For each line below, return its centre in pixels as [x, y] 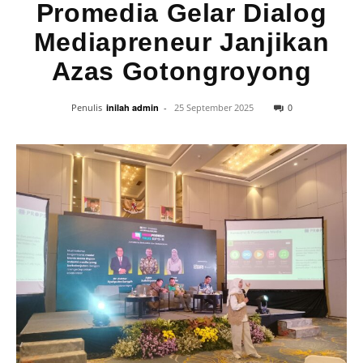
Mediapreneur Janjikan [181, 42]
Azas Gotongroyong [181, 71]
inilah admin [132, 107]
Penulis [86, 107]
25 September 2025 [214, 107]
